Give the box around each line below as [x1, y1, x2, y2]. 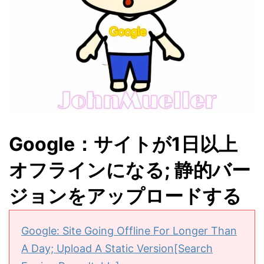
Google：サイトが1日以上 [9, 133, 237, 156]
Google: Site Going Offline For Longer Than [21, 225, 237, 237]
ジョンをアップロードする [9, 184, 242, 207]
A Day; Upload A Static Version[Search [21, 242, 213, 255]
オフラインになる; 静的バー [9, 159, 250, 181]
